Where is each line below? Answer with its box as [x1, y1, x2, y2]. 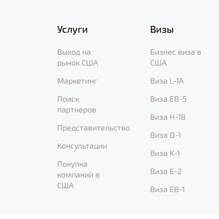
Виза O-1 [150, 130, 181, 139]
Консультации [57, 141, 107, 150]
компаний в [57, 170, 100, 179]
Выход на [57, 47, 91, 56]
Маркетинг [57, 76, 97, 85]
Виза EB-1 [150, 184, 185, 194]
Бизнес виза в [150, 47, 201, 56]
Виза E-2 [150, 166, 182, 175]
